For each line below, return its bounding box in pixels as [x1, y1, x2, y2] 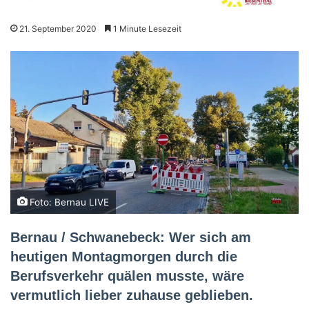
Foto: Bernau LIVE [27, 196, 109, 208]
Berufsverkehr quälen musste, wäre [10, 268, 244, 283]
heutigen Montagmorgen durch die [10, 248, 237, 264]
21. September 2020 [19, 23, 97, 34]
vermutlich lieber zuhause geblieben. [10, 287, 253, 303]
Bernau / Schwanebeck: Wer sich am [10, 229, 251, 245]
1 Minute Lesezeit [111, 23, 181, 34]
